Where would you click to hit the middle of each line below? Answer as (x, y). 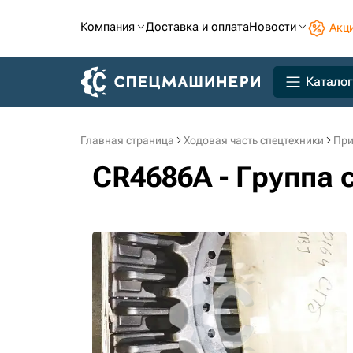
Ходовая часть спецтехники (254, 140)
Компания (108, 27)
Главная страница (127, 140)
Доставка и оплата (197, 27)
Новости (273, 27)
